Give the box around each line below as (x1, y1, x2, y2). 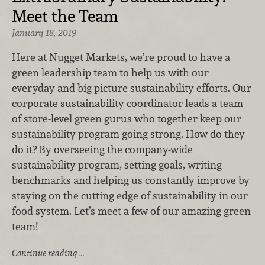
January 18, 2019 (12, 26, 76, 39)
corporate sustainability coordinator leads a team (12, 96, 243, 111)
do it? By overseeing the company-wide (12, 143, 193, 157)
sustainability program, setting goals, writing (12, 158, 222, 172)
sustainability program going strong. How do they (12, 127, 245, 141)
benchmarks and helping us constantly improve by (12, 173, 250, 188)
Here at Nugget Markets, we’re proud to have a (12, 50, 230, 64)
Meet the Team (12, 5, 118, 27)
